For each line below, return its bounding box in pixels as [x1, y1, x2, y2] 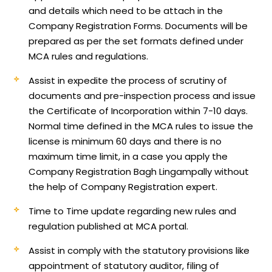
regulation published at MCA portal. [29, 219, 189, 233]
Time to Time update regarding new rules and [29, 204, 237, 217]
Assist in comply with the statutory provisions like [29, 243, 250, 257]
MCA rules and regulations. [29, 49, 149, 63]
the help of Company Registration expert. [29, 180, 218, 193]
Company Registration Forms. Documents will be [29, 19, 248, 32]
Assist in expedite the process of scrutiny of [29, 73, 228, 87]
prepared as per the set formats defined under [29, 34, 244, 47]
